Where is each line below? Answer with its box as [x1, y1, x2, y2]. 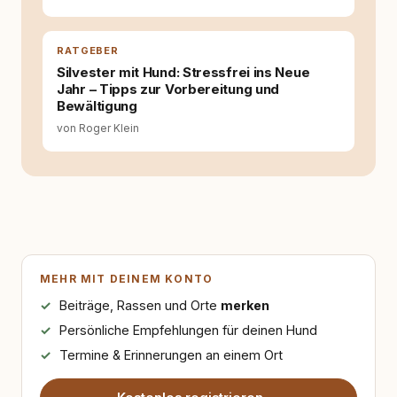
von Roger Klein [57, 121, 139, 135]
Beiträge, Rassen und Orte [58, 298, 221, 313]
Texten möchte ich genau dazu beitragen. [95, 19, 328, 34]
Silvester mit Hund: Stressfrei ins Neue [57, 64, 310, 81]
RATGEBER [57, 44, 120, 57]
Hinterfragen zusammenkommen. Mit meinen [95, 3, 342, 17]
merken [220, 298, 269, 313]
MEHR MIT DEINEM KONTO [40, 272, 214, 285]
